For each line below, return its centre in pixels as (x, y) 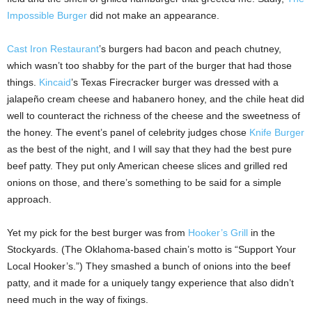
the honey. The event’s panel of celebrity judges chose (128, 133)
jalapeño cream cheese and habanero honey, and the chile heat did (156, 99)
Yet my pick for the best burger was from (97, 233)
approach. (29, 200)
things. (23, 83)
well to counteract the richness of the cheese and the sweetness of (154, 116)
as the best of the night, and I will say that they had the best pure (149, 149)
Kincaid (55, 83)
